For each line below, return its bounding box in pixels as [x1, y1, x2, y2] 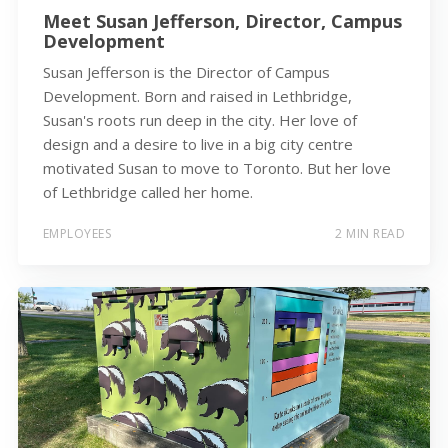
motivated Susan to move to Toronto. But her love [42, 158, 391, 179]
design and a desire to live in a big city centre [42, 134, 353, 155]
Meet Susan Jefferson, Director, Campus [42, 9, 402, 34]
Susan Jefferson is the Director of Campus [42, 62, 330, 83]
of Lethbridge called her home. [42, 182, 253, 203]
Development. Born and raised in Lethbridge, [42, 86, 352, 107]
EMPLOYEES [42, 224, 112, 242]
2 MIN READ [335, 224, 406, 242]
